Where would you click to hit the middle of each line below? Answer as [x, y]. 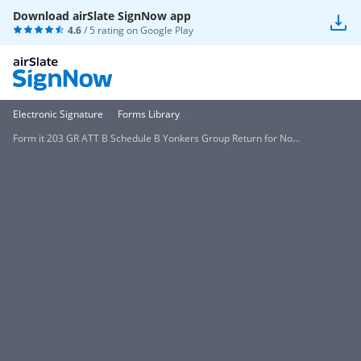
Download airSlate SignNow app [102, 16]
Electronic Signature [58, 114]
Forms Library [149, 114]
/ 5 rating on [111, 30]
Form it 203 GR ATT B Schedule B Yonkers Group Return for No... [156, 138]
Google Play [167, 30]
